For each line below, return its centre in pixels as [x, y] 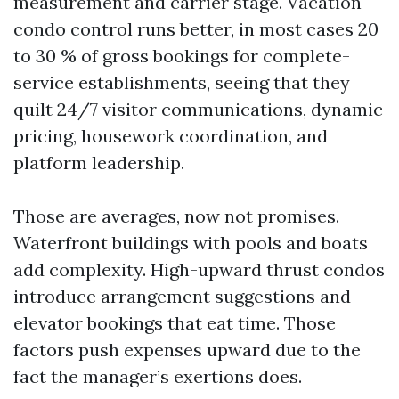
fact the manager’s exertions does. [158, 376]
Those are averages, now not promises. [176, 216]
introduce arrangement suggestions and [182, 296]
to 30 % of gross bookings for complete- [182, 56]
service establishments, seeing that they [182, 82]
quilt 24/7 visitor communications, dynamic [198, 109]
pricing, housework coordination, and [171, 136]
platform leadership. [99, 163]
